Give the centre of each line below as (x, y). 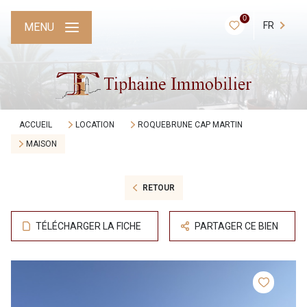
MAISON (41, 144)
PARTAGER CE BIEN (237, 226)
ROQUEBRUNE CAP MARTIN (190, 125)
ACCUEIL (36, 125)
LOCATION (95, 125)
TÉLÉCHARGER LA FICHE (89, 226)
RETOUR (158, 188)
